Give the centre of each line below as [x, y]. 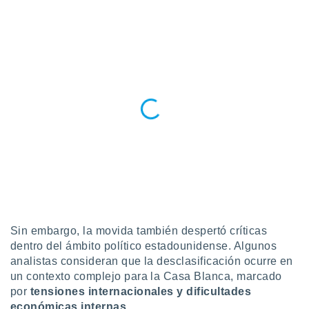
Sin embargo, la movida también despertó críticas [139, 231]
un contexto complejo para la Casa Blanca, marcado [146, 276]
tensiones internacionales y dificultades [141, 291]
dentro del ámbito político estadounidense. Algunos [144, 246]
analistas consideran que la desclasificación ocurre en [152, 261]
